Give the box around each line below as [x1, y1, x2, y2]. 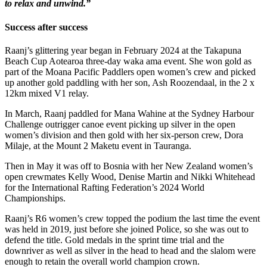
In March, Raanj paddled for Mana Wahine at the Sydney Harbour [5, 108, 254, 119]
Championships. [5, 193, 66, 203]
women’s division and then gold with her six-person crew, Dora [5, 129, 243, 140]
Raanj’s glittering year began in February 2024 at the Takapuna [5, 45, 241, 55]
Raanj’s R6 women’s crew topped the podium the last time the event [5, 213, 260, 223]
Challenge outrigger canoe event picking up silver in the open [5, 119, 235, 129]
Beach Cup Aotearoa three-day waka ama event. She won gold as [5, 55, 252, 66]
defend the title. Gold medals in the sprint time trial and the [5, 234, 224, 245]
